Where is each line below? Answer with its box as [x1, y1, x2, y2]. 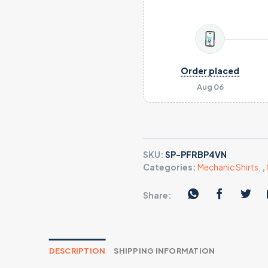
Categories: [143, 162, 197, 173]
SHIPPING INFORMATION [114, 245, 215, 255]
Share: [143, 189, 172, 200]
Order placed [181, 65, 240, 76]
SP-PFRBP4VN [165, 149, 227, 160]
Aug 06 [196, 82, 224, 92]
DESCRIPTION [48, 245, 106, 255]
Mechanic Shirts [197, 162, 258, 173]
